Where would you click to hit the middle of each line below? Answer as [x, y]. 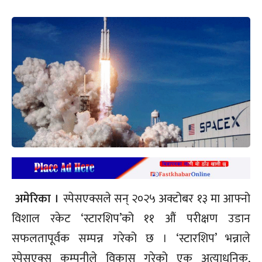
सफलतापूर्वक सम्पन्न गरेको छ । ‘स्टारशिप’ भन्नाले [131, 238]
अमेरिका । [37, 199]
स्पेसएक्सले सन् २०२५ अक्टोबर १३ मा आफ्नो [157, 199]
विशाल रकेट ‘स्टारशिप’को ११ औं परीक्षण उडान [131, 218]
